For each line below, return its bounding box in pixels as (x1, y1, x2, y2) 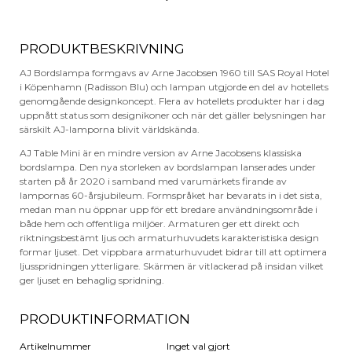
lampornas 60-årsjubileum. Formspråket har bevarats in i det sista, (20, 189, 322, 201)
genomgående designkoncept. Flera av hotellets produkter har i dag (20, 94, 324, 107)
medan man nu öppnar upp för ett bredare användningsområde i (20, 203, 317, 215)
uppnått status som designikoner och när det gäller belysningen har (20, 108, 326, 121)
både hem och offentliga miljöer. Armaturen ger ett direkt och (20, 217, 299, 229)
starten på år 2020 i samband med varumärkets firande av (20, 174, 287, 187)
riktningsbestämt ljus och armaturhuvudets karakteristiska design (20, 231, 319, 244)
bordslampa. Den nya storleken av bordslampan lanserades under (20, 160, 316, 173)
